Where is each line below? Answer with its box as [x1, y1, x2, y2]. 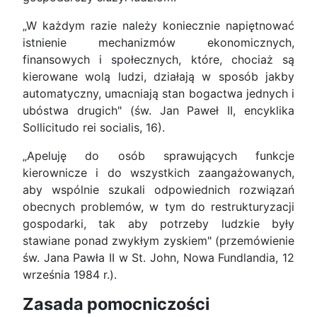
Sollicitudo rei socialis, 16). [23, 120, 165, 135]
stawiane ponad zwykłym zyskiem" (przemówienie [23, 234, 294, 248]
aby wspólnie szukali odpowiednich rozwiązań [23, 183, 294, 197]
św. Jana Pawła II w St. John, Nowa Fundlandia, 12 [23, 250, 294, 265]
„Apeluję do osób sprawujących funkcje [23, 149, 294, 163]
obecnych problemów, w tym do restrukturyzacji [23, 200, 294, 214]
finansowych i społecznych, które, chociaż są [23, 52, 294, 67]
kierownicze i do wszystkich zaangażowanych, [23, 166, 294, 180]
